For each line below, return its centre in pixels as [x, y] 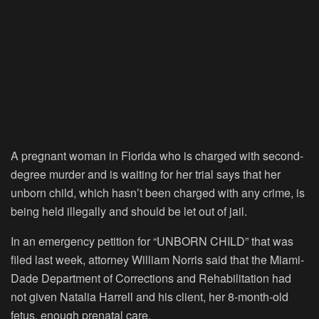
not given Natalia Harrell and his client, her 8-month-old [150, 296]
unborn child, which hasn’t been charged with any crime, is [158, 192]
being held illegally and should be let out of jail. [129, 211]
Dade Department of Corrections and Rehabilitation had [151, 278]
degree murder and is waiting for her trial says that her [146, 174]
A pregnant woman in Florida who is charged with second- [157, 155]
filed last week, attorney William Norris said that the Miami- [157, 259]
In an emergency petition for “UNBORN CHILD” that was [152, 241]
